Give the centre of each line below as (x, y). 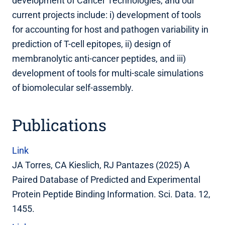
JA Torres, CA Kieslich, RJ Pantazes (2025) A (101, 165)
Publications (59, 125)
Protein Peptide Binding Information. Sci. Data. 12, (111, 194)
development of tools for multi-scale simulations (108, 73)
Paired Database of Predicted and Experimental (106, 179)
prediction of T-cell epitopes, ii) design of (91, 44)
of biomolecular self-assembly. (73, 87)
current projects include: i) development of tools (106, 15)
